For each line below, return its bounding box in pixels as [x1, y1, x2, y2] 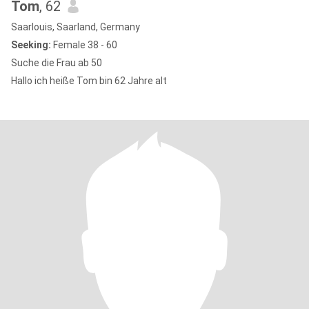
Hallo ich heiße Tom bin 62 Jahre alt [11, 75, 167, 86]
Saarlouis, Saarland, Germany [11, 21, 140, 32]
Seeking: [11, 39, 51, 50]
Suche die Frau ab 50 [11, 57, 102, 68]
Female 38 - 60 [51, 39, 117, 50]
